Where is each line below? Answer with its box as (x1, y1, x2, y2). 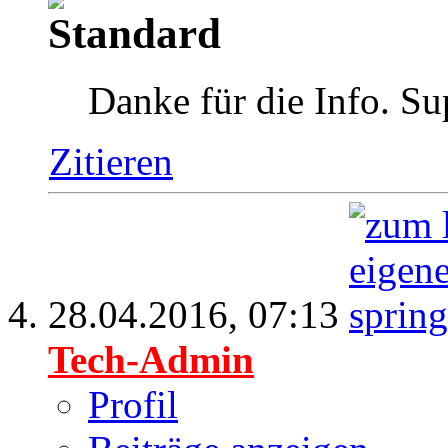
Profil (88, 382, 178, 426)
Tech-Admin (48, 337, 254, 381)
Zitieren (49, 139, 173, 183)
